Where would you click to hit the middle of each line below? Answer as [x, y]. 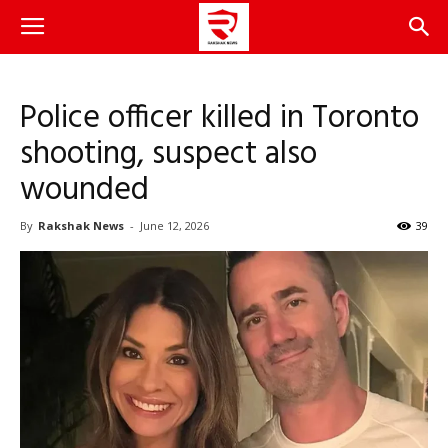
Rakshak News [81, 225]
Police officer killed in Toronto [219, 118]
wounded [84, 190]
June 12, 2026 [174, 225]
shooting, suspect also [168, 154]
